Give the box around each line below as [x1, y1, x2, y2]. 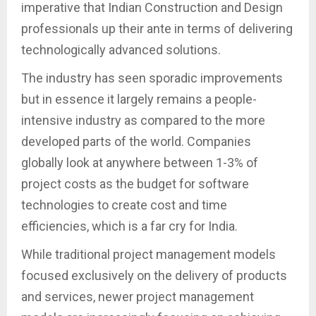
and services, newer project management [21, 289, 254, 305]
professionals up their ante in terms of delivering [21, 21, 293, 37]
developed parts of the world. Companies [21, 134, 251, 150]
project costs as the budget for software [21, 176, 249, 192]
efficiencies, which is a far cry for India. [21, 219, 238, 234]
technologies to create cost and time [21, 197, 227, 213]
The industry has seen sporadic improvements [21, 71, 283, 86]
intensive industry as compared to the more [21, 113, 265, 128]
